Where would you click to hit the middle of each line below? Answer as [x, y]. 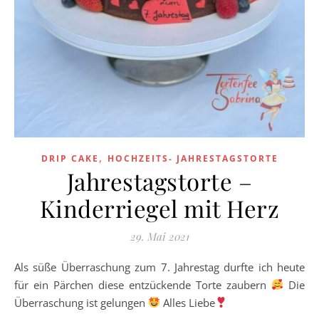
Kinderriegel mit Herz [159, 208]
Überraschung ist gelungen [81, 302]
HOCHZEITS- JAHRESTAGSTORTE [193, 158]
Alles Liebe [188, 302]
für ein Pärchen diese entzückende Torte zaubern [143, 284]
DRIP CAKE [70, 158]
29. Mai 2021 [159, 236]
